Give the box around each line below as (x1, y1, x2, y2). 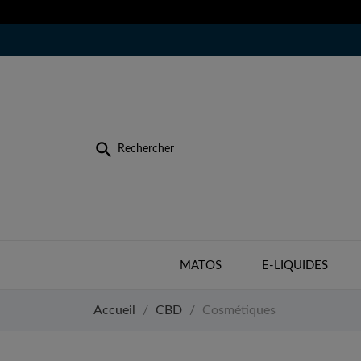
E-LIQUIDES (261, 259, 328, 272)
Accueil (93, 304, 135, 317)
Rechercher (118, 143, 174, 156)
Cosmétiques (202, 304, 276, 317)
